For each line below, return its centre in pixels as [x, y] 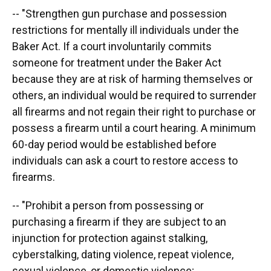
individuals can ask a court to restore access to [125, 160]
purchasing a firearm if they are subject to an [119, 221]
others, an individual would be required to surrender [134, 95]
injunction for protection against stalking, [110, 238]
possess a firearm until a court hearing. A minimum [134, 128]
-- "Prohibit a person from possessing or [108, 205]
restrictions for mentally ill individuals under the [126, 30]
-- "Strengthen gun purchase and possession [119, 13]
